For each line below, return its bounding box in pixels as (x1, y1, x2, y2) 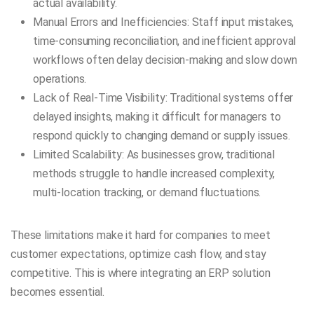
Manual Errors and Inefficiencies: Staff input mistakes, (33, 15, 294, 29)
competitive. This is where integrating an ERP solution (11, 266, 271, 280)
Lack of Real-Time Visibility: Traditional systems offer (33, 91, 294, 105)
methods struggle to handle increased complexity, (33, 167, 275, 181)
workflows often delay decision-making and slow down (33, 53, 297, 67)
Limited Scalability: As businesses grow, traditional (33, 148, 275, 162)
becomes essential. (11, 285, 105, 299)
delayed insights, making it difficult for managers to (33, 110, 281, 124)
